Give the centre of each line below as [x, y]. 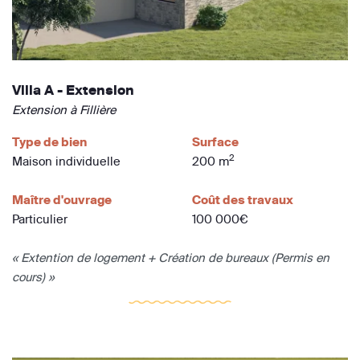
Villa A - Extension [73, 90]
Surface [215, 141]
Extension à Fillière [64, 109]
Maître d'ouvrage [62, 199]
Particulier [40, 219]
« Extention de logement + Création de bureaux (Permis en [171, 257]
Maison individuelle [66, 161]
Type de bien [49, 141]
